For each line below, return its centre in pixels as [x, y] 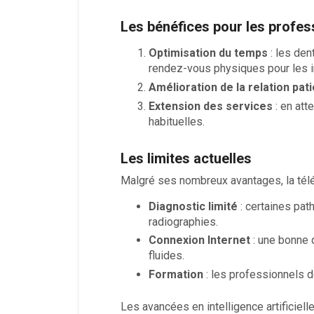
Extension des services [210, 106]
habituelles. [176, 121]
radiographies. [183, 221]
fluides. [166, 256]
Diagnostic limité [193, 206]
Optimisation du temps [208, 53]
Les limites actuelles [186, 158]
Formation [176, 275]
